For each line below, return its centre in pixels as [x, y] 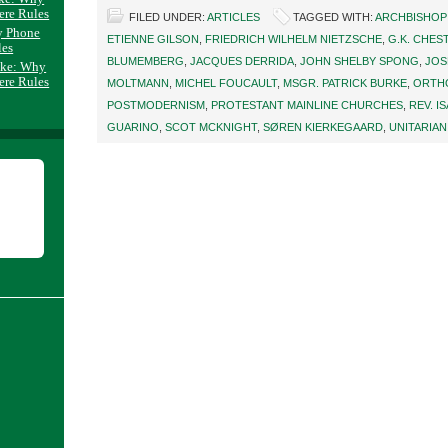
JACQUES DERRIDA [242, 61]
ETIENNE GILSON [153, 39]
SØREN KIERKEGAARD [323, 127]
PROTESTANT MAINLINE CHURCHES [307, 105]
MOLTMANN [138, 83]
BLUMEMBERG [145, 61]
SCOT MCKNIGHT [211, 127]
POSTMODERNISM [156, 105]
